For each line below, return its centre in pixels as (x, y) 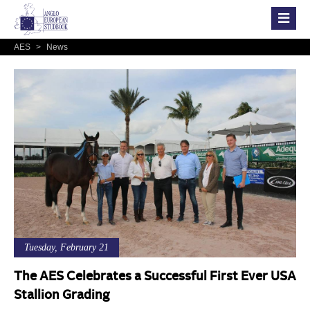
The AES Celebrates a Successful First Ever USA (155, 276)
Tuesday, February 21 (66, 247)
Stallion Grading (62, 295)
